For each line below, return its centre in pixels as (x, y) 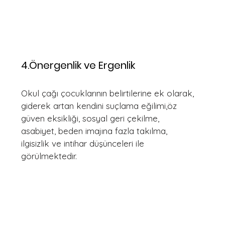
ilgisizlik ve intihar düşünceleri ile (84, 143)
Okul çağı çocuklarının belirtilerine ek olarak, (109, 93)
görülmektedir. (49, 156)
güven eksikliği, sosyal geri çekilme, (91, 118)
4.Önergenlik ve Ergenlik (78, 65)
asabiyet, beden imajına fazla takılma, (95, 131)
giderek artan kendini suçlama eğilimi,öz (100, 106)
